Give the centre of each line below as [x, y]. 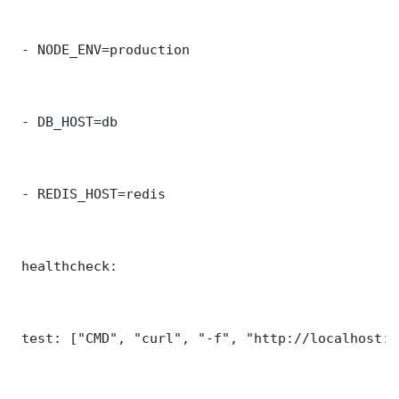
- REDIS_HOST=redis [90, 193]
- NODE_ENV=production [102, 49]
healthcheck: [65, 265]
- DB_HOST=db [65, 121]
